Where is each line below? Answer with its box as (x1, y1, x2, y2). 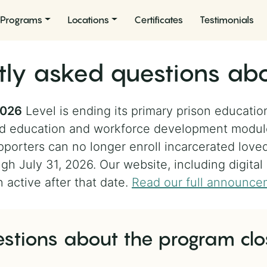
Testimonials (199, 13, 254, 26)
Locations (67, 13, 109, 26)
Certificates (133, 13, 183, 26)
